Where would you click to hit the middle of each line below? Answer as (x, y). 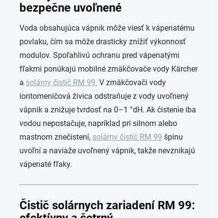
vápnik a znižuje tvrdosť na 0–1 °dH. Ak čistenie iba (108, 110)
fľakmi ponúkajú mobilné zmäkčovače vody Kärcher (109, 69)
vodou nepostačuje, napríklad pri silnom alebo (98, 124)
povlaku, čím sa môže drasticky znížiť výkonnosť (103, 42)
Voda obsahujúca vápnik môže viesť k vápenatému (107, 28)
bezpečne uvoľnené (71, 8)
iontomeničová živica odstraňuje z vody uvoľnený (104, 96)
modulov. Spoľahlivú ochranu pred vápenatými (100, 55)
